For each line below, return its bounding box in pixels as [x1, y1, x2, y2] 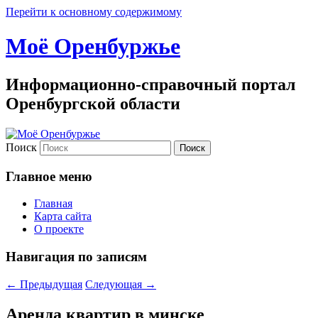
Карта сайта [34, 210, 92, 223]
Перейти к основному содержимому [6, 6, 182, 18]
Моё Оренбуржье [6, 33, 180, 60]
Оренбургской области [6, 94, 180, 113]
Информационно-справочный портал [6, 75, 295, 94]
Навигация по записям [6, 248, 147, 264]
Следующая [85, 278, 145, 290]
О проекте [34, 223, 84, 236]
